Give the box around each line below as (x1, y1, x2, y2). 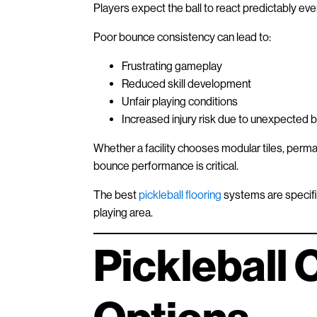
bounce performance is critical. (93, 158, 238, 173)
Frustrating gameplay (122, 59, 222, 73)
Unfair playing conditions (122, 94, 238, 108)
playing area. (93, 205, 153, 219)
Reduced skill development (122, 76, 251, 91)
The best (93, 188, 139, 202)
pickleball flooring (139, 188, 221, 202)
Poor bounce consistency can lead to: (93, 30, 271, 44)
